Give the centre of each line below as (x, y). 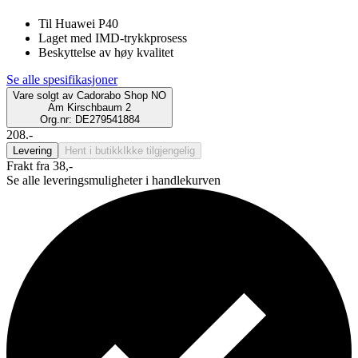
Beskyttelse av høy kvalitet (106, 52)
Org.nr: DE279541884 (89, 119)
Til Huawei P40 (78, 23)
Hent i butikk (94, 150)
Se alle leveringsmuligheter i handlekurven (113, 180)
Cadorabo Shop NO (121, 95)
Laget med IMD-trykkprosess (113, 38)
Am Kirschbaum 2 (89, 107)
